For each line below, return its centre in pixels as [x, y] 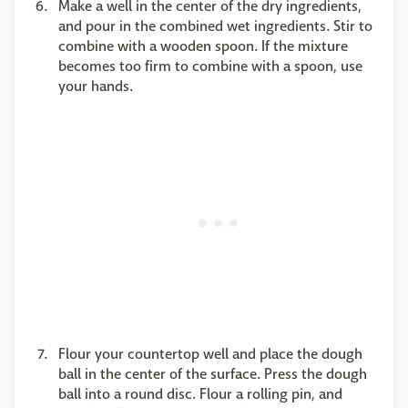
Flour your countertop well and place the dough [210, 353]
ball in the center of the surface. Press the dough [213, 373]
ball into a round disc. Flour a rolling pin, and [200, 393]
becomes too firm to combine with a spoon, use [210, 66]
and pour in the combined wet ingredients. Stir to [215, 25]
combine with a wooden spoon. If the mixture [203, 46]
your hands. [96, 86]
